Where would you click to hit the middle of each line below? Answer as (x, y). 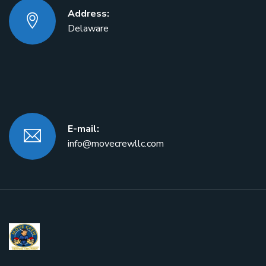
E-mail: (83, 129)
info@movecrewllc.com (116, 143)
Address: (88, 13)
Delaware (88, 28)
